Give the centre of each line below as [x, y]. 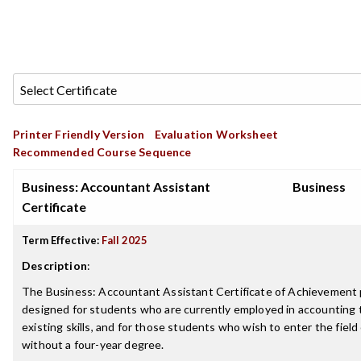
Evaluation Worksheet [216, 134]
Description [54, 266]
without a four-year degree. [93, 344]
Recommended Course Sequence [102, 152]
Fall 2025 [124, 240]
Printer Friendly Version [79, 134]
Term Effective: [60, 240]
